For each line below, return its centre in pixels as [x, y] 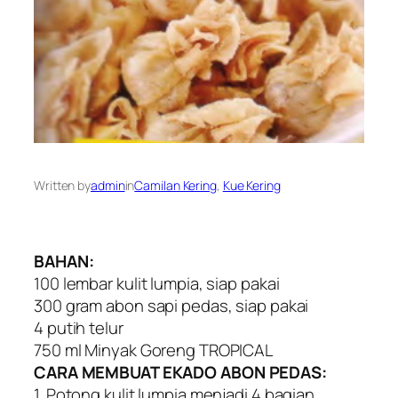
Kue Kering [251, 186]
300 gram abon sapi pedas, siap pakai [171, 305]
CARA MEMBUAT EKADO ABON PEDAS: [180, 372]
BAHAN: [64, 261]
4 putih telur [79, 327]
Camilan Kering [175, 186]
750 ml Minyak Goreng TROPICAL [154, 350]
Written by [62, 186]
